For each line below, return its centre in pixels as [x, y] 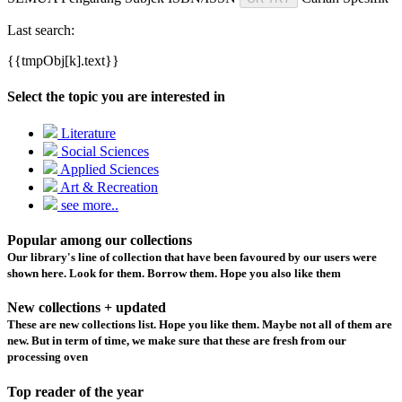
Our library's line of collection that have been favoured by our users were [192, 258]
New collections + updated [87, 308]
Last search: [41, 31]
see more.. [88, 205]
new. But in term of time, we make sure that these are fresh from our [177, 341]
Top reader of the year [75, 391]
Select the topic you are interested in [116, 96]
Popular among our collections [100, 240]
